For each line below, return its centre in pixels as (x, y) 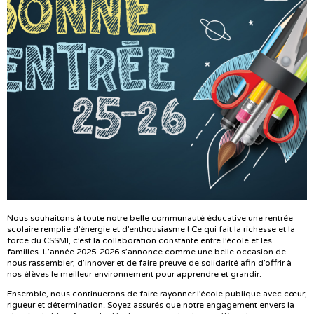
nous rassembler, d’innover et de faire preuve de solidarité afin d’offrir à (149, 263)
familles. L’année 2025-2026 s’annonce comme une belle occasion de (146, 252)
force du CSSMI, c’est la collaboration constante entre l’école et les (139, 241)
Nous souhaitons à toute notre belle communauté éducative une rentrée (150, 218)
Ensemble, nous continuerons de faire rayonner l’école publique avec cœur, (157, 294)
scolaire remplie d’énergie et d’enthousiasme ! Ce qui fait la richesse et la (151, 230)
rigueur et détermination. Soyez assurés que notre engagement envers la (151, 305)
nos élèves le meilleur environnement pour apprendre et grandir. (134, 274)
